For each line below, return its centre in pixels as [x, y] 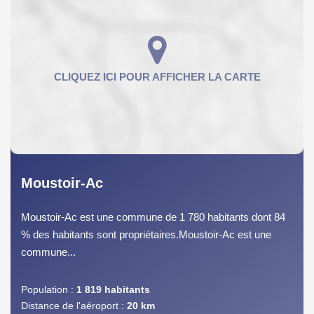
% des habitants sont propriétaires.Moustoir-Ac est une [146, 234]
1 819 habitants [113, 289]
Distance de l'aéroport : [73, 305]
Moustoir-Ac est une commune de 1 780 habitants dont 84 [153, 217]
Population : [47, 289]
